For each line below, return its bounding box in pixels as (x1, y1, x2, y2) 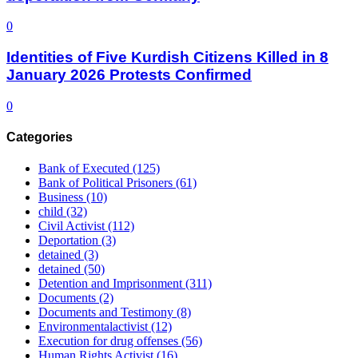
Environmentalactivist (38, 320, 151, 334)
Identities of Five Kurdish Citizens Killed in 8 (6, 49, 328, 66)
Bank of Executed (38, 161, 133, 176)
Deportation (38, 233, 101, 248)
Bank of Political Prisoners (38, 176, 176, 190)
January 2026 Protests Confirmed (6, 66, 252, 84)
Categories (6, 130, 73, 145)
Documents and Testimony (38, 305, 177, 320)
